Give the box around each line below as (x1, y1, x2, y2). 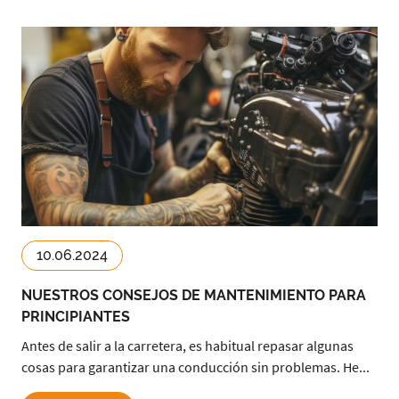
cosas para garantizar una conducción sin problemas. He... (21, 358, 370, 376)
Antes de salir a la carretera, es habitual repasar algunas (21, 337, 354, 354)
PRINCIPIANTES (21, 308, 130, 325)
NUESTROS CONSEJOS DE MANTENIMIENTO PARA (21, 287, 366, 304)
